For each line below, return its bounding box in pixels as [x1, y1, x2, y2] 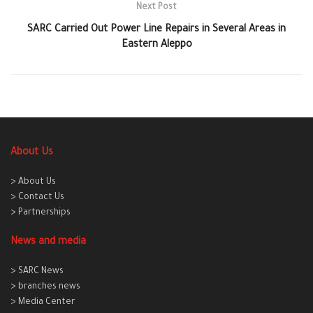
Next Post [136, 3, 177, 13]
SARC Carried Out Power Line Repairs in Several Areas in [27, 24, 286, 36]
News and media [10, 237, 86, 249]
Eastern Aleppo [121, 40, 192, 52]
